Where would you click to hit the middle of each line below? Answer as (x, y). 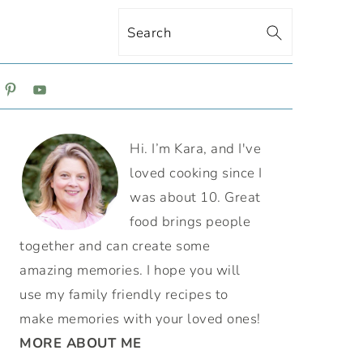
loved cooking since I (196, 173)
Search (154, 31)
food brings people (190, 221)
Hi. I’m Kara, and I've (195, 148)
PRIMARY (64, 146)
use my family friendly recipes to (124, 294)
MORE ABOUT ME (81, 343)
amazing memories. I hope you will (130, 270)
